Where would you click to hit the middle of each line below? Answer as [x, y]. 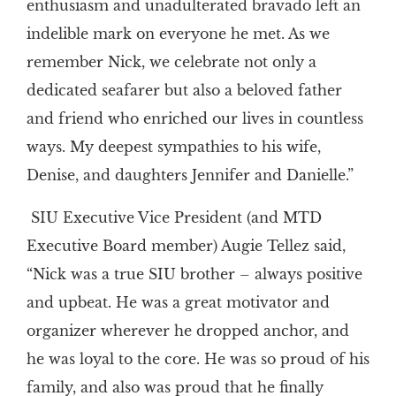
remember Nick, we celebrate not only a [171, 62]
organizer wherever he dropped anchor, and [187, 331]
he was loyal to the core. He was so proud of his [198, 359]
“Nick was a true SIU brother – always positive [194, 274]
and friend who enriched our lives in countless [194, 119]
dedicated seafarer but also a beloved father [184, 91]
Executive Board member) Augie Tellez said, [186, 246]
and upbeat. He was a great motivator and [178, 303]
